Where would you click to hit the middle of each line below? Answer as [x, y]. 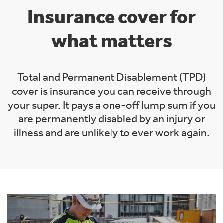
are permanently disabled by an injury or [111, 119]
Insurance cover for [111, 16]
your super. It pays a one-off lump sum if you [111, 105]
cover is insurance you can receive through [111, 91]
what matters [111, 40]
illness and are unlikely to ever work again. [111, 133]
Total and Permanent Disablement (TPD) [111, 77]
